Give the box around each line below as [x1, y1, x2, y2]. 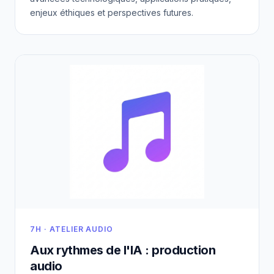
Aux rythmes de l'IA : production [30, 243, 215, 258]
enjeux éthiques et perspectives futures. [30, 7, 193, 18]
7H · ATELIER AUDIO [30, 224, 114, 234]
